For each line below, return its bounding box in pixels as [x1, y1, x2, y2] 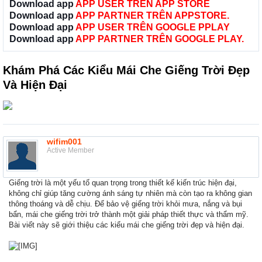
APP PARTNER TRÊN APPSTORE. [75, 11, 229, 21]
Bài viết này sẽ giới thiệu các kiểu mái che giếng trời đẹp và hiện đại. [9, 220, 244, 230]
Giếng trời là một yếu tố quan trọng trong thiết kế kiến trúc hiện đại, [9, 178, 237, 188]
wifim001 [47, 137, 82, 147]
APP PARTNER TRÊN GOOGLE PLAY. [75, 34, 244, 44]
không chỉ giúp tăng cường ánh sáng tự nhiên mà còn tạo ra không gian [9, 189, 252, 198]
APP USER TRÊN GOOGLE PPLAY [75, 22, 230, 33]
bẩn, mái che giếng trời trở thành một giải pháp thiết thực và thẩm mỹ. [9, 210, 249, 219]
